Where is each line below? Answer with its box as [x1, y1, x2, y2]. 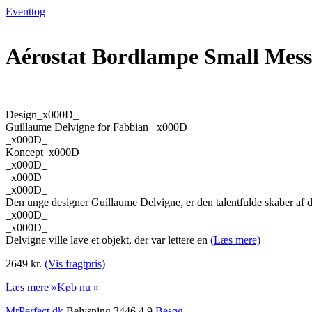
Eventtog [6, 6, 45, 17]
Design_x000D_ [6, 108, 79, 120]
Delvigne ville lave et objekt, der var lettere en [6, 233, 210, 246]
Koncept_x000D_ [6, 146, 85, 158]
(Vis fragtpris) [45, 257, 105, 270]
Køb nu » [57, 281, 99, 293]
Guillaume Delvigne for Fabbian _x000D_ [6, 120, 193, 133]
